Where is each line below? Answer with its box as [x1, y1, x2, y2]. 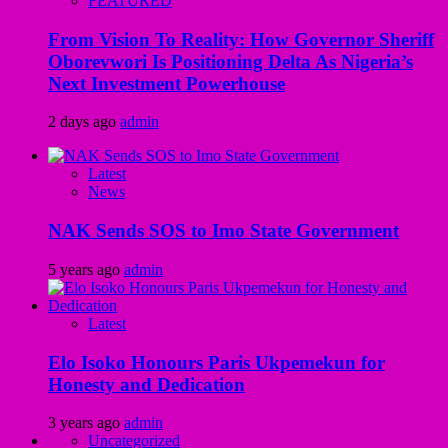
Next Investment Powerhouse [48, 72, 285, 94]
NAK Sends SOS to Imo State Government [48, 220, 399, 242]
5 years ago [48, 260, 124, 278]
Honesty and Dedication [48, 373, 245, 395]
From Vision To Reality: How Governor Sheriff [48, 28, 434, 50]
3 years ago [48, 414, 124, 432]
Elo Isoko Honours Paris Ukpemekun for [48, 351, 385, 373]
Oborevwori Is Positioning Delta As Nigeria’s [48, 50, 413, 72]
